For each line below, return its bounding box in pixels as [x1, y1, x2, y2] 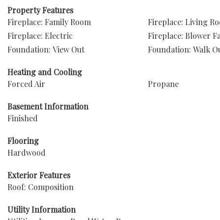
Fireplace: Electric [7, 30, 73, 41]
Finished [7, 113, 38, 123]
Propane [147, 79, 179, 89]
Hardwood [7, 147, 46, 158]
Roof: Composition [7, 182, 74, 192]
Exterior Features [7, 170, 70, 180]
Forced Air [7, 79, 45, 89]
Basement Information [7, 101, 88, 111]
